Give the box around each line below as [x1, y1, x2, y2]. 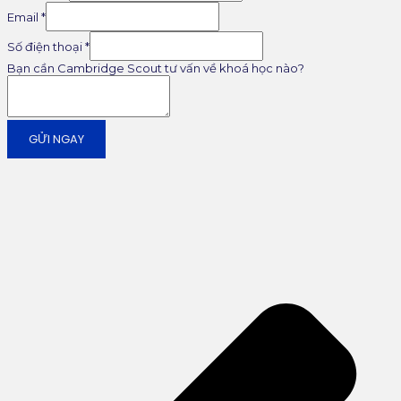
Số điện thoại [7, 38, 85, 54]
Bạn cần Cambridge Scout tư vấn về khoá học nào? [7, 60, 304, 75]
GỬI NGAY [29, 130, 84, 148]
